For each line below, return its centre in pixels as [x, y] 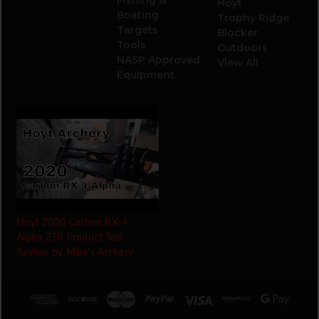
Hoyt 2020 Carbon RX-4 [72, 223]
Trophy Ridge [253, 17]
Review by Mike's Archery [75, 252]
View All [237, 62]
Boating [137, 15]
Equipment [145, 74]
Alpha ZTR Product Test [70, 237]
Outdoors [242, 47]
